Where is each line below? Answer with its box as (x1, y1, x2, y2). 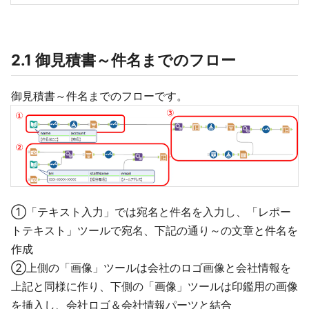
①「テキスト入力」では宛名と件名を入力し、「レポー (11, 205, 291, 219)
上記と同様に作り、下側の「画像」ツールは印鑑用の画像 (11, 279, 298, 294)
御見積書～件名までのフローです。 (11, 89, 188, 103)
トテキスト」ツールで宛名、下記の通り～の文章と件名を (11, 223, 298, 238)
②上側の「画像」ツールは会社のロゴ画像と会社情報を (11, 261, 291, 275)
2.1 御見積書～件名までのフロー (11, 51, 236, 70)
